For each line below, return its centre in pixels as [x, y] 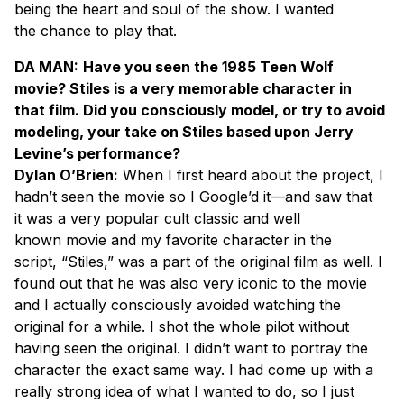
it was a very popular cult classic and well [157, 218]
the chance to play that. [96, 30]
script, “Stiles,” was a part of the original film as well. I [198, 261]
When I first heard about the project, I [251, 174]
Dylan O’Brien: [66, 174]
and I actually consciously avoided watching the [178, 304]
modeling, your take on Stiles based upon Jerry [184, 131]
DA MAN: [46, 66]
